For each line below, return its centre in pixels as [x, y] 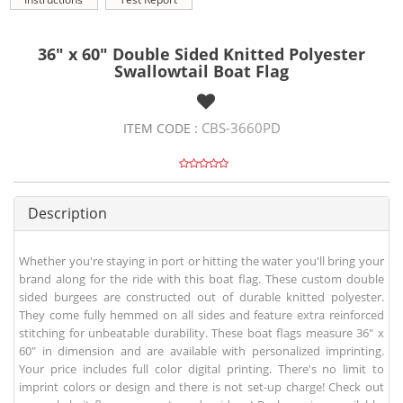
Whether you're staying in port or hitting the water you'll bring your [201, 261]
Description [67, 214]
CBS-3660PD [241, 128]
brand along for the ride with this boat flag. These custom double [201, 279]
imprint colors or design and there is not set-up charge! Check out [201, 387]
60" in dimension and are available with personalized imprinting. [201, 351]
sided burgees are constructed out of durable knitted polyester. [201, 297]
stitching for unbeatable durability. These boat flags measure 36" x [201, 333]
